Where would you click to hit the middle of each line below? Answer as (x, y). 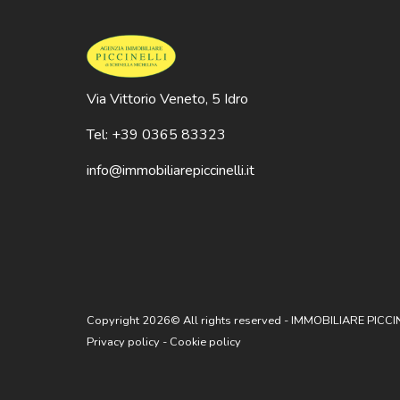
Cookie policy (205, 342)
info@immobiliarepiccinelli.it (171, 170)
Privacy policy (123, 342)
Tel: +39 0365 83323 (156, 134)
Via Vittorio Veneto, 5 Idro (167, 99)
